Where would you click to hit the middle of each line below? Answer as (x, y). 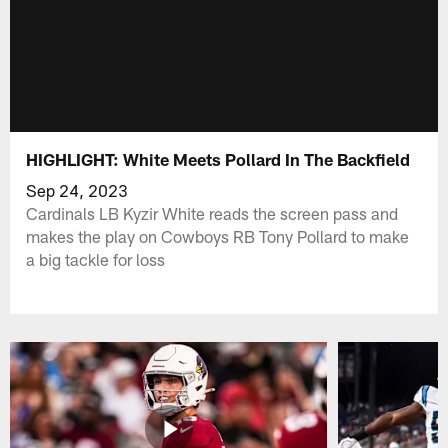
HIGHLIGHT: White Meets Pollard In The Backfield (218, 158)
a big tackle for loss (96, 258)
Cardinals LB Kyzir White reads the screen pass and (212, 212)
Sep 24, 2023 (77, 189)
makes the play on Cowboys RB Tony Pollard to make (218, 235)
